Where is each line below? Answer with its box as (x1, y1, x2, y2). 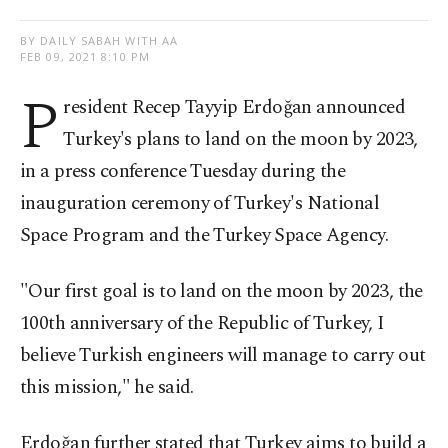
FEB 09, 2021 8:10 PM (20, 49, 150, 65)
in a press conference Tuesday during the (20, 157, 346, 187)
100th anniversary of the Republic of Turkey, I (20, 309, 385, 339)
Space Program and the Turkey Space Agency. (20, 221, 389, 251)
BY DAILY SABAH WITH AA (20, 33, 179, 49)
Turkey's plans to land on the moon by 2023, (63, 125, 418, 155)
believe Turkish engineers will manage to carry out (20, 341, 426, 371)
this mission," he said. (20, 373, 194, 403)
